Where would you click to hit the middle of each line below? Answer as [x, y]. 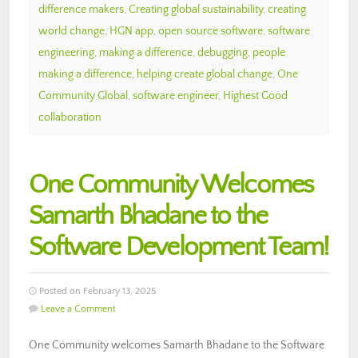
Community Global [83, 95]
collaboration [70, 117]
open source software [211, 31]
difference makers [81, 9]
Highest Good [255, 95]
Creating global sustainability [196, 9]
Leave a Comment [78, 308]
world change [72, 31]
